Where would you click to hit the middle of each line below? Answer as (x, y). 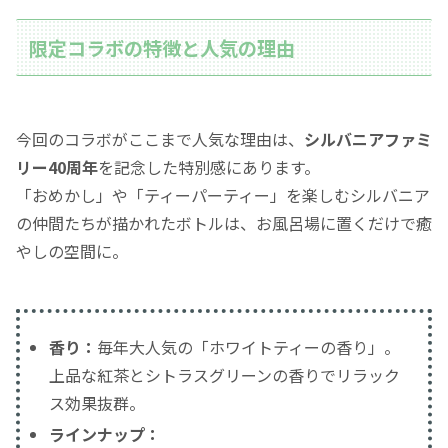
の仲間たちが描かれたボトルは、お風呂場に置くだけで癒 (224, 222)
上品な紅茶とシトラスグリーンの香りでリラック (225, 374)
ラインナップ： (105, 433)
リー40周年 (57, 166)
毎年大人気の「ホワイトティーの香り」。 (249, 346)
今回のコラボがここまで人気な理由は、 (160, 138)
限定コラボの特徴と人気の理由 (162, 47)
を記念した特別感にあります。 (209, 166)
